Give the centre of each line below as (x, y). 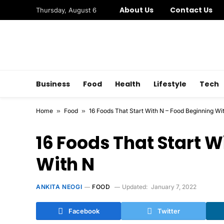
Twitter (169, 211)
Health (128, 84)
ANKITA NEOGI (59, 187)
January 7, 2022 (173, 187)
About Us (137, 10)
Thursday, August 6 (66, 10)
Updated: (134, 187)
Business (53, 84)
